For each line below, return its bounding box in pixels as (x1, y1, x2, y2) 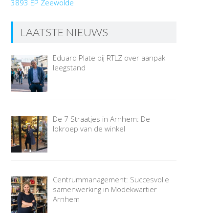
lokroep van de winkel (52, 123, 125, 133)
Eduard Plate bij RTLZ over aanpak (52, 53, 165, 63)
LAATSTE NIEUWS (20, 25, 108, 39)
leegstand (52, 63, 86, 73)
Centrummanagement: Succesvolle (52, 174, 169, 184)
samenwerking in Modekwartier (52, 184, 157, 194)
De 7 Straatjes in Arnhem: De (52, 113, 150, 124)
